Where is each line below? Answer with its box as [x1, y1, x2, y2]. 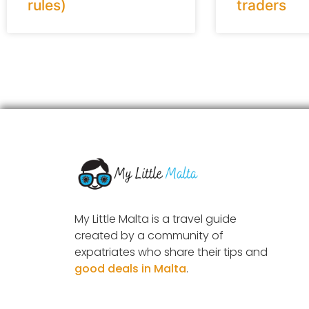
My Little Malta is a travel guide [74, 211, 237, 228]
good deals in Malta [74, 261, 186, 277]
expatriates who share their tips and [74, 244, 268, 261]
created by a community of [74, 228, 223, 244]
